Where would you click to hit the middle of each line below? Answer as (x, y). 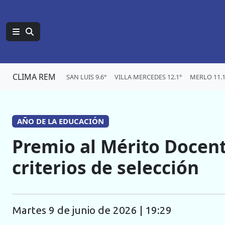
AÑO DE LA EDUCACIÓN (60, 121)
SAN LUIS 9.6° (86, 77)
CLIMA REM (34, 77)
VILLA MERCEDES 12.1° (148, 77)
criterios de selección (105, 167)
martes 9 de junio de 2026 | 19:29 (97, 210)
